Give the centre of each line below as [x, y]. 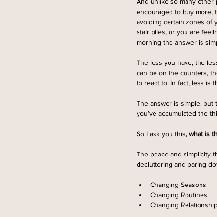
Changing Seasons [180, 185]
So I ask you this [161, 134]
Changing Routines [179, 195]
